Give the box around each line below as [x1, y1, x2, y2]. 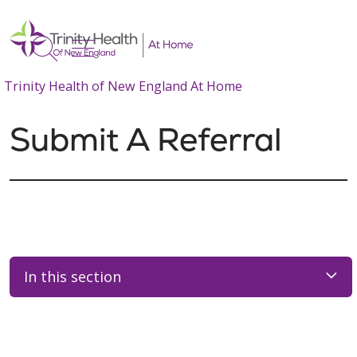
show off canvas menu [71, 27, 342, 62]
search [43, 39, 125, 75]
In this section [24, 267, 121, 287]
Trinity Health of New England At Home [4, 76, 242, 95]
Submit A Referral [10, 118, 281, 160]
